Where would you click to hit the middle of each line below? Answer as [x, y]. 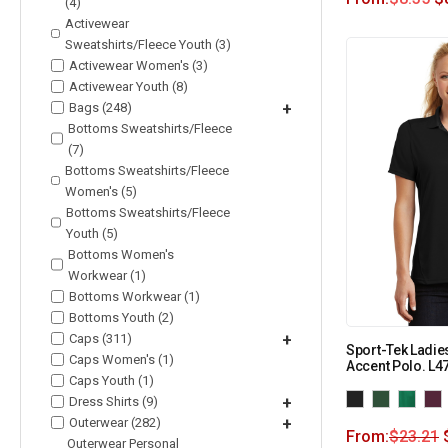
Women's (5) [101, 191]
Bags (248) [100, 107]
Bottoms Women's [120, 254]
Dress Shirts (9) [113, 401]
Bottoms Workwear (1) [134, 296]
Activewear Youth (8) [128, 86]
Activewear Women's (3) [138, 65]
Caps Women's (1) [121, 359]
